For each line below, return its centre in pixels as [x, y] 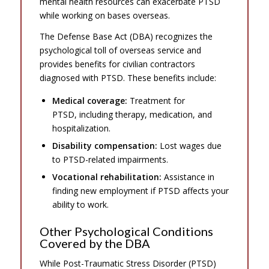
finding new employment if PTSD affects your [140, 190]
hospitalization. [81, 128]
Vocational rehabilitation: [107, 177]
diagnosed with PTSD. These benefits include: [128, 77]
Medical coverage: [89, 100]
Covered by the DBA [95, 243]
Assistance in [188, 177]
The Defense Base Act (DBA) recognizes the [126, 36]
